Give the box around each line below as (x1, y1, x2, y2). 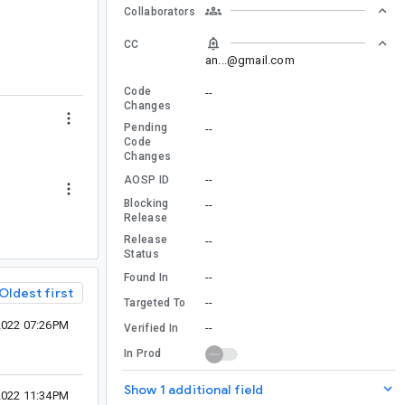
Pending (124, 120, 168, 134)
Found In (124, 270, 169, 284)
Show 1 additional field (124, 381, 264, 398)
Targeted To (124, 296, 186, 309)
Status (124, 247, 159, 260)
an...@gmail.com (205, 52, 295, 67)
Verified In (124, 321, 179, 334)
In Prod (124, 346, 162, 360)
